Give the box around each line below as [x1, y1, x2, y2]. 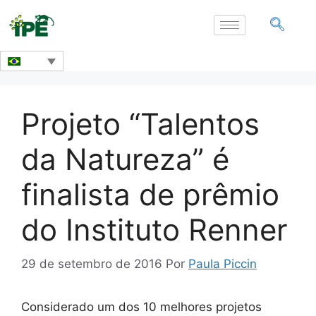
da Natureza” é [21, 140, 229, 177]
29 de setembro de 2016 [21, 257, 162, 272]
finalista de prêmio [21, 176, 279, 212]
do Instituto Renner [21, 211, 288, 248]
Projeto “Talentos [21, 105, 260, 142]
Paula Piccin [188, 257, 257, 272]
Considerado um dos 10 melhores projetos [21, 300, 262, 315]
